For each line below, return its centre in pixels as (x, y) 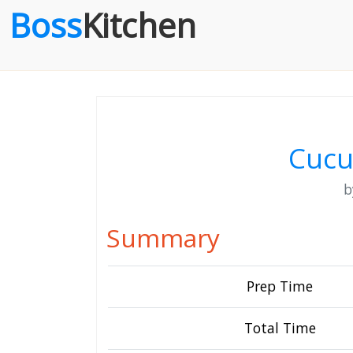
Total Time (280, 328)
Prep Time (280, 286)
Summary (163, 238)
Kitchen (139, 25)
